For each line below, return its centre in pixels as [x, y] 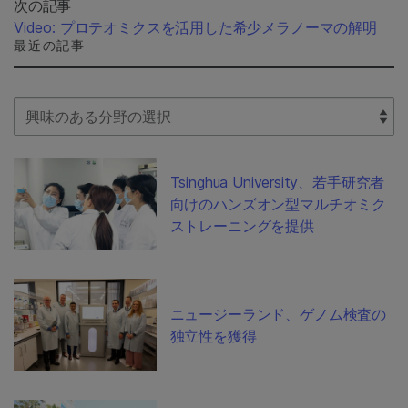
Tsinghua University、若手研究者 [277, 182]
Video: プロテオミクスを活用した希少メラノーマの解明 [195, 28]
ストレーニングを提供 [242, 225]
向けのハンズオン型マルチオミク [278, 204]
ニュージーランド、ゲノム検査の [278, 314]
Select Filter [52, 108]
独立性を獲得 [213, 336]
